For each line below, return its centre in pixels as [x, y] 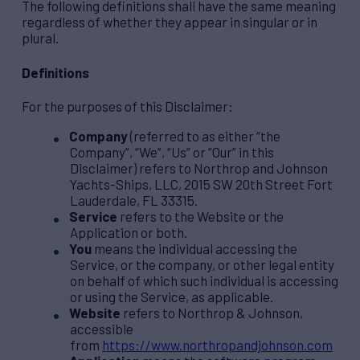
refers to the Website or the [200, 217]
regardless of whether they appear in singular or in [170, 22]
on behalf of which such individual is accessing [204, 281]
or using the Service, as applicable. [172, 297]
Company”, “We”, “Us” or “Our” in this [172, 152]
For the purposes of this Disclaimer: [127, 106]
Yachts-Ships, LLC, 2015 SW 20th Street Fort [201, 184]
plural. [40, 38]
